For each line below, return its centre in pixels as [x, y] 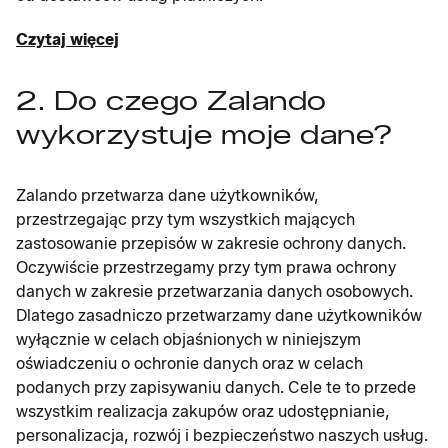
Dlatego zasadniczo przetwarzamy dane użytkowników [219, 315]
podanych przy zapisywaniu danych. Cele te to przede [216, 387]
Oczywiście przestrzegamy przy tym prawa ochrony [206, 267]
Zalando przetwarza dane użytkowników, [167, 195]
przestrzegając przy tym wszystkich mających [185, 219]
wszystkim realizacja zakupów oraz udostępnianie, [203, 411]
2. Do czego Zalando [171, 101]
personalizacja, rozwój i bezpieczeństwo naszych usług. [222, 435]
